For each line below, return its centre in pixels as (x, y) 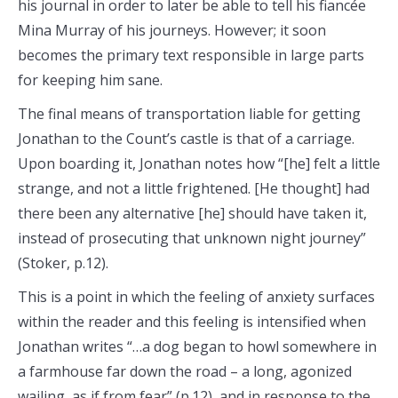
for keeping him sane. (90, 80)
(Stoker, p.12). (63, 263)
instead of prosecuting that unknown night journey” (192, 238)
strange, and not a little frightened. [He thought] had (194, 188)
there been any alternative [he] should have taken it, (192, 213)
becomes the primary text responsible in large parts (191, 55)
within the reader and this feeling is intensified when (192, 322)
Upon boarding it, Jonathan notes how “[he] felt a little (199, 163)
